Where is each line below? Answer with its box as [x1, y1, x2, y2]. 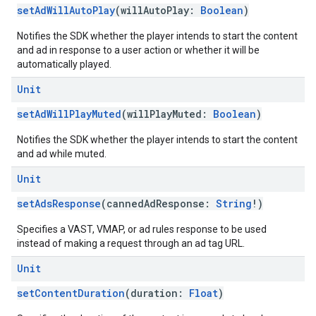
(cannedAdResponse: [101, 197, 216, 210]
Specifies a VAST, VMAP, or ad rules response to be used [17, 224, 267, 235]
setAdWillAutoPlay [17, 4, 115, 17]
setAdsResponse [17, 197, 101, 210]
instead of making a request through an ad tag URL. [17, 238, 245, 249]
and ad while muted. [17, 148, 107, 159]
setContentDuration [17, 286, 125, 300]
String [216, 197, 252, 210]
